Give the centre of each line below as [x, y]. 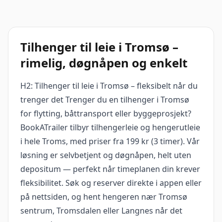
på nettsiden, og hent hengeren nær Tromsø [104, 197]
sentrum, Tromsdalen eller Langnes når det [101, 211]
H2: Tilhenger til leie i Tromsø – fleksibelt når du [109, 86]
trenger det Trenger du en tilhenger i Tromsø [105, 100]
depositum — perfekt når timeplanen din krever [110, 169]
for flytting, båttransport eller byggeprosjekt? [106, 114]
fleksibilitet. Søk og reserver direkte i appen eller [111, 183]
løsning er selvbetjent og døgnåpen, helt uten [106, 155]
